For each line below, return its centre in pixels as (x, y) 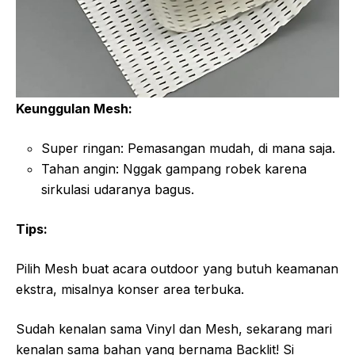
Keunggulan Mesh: (74, 108)
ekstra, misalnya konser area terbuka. (130, 289)
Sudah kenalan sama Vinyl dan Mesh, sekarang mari (174, 328)
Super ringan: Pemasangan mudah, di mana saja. (188, 148)
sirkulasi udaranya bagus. (118, 189)
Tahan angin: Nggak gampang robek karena (174, 168)
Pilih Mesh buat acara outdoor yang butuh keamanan (177, 268)
